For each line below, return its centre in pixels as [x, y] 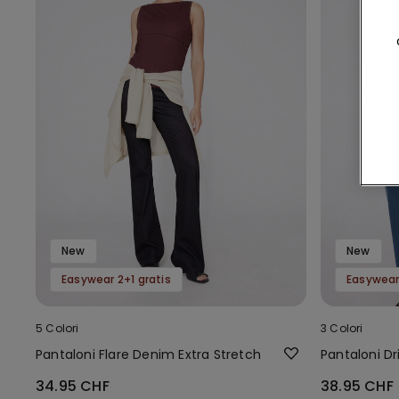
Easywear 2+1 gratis [116, 279]
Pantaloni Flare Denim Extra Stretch [148, 354]
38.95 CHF [357, 386]
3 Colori [342, 328]
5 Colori [57, 328]
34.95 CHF [73, 386]
